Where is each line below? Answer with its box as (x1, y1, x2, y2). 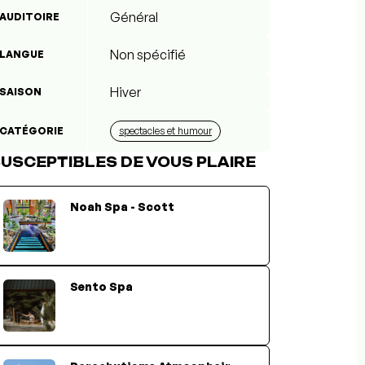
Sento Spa (70, 279, 133, 294)
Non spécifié (110, 46, 186, 64)
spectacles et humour (119, 125, 212, 138)
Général (110, 9, 158, 26)
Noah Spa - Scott (70, 200, 174, 214)
